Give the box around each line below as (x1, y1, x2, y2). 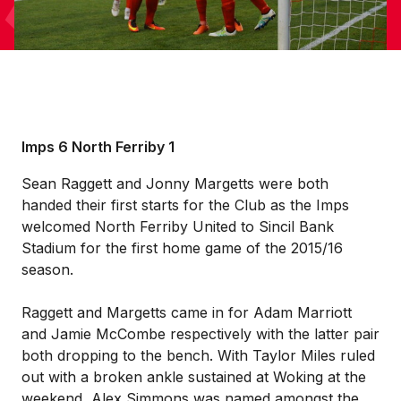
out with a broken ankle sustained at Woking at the (21, 368, 366, 386)
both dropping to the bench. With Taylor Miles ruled (21, 346, 375, 364)
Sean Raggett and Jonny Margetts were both (21, 175, 328, 192)
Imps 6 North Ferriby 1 (21, 138, 175, 156)
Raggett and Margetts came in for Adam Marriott (21, 303, 352, 321)
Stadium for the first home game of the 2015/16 (21, 239, 343, 257)
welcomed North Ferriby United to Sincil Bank (21, 218, 334, 235)
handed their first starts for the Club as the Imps (21, 196, 349, 214)
